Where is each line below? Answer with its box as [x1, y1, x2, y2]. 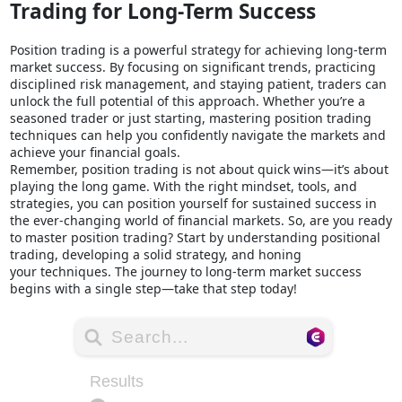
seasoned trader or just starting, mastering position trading [9, 109, 371, 127]
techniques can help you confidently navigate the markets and [9, 127, 386, 144]
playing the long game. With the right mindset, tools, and [9, 178, 357, 196]
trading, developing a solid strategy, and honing [9, 246, 301, 264]
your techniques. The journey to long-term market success [9, 263, 362, 281]
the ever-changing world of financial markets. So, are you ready [9, 212, 392, 230]
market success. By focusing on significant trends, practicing [9, 58, 376, 76]
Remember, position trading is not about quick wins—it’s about [9, 161, 389, 179]
